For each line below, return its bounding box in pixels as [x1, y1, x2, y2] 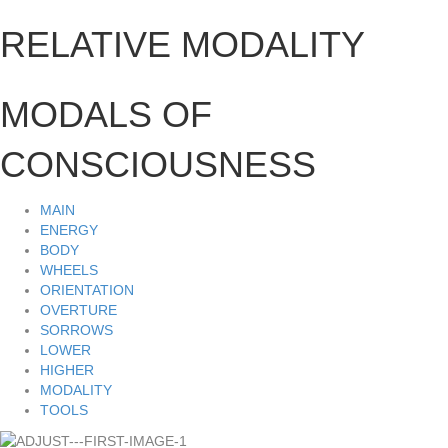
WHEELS [40, 262, 98, 278]
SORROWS [40, 322, 113, 338]
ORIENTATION [40, 282, 134, 298]
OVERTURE [40, 302, 117, 318]
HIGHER [40, 362, 94, 378]
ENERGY [40, 222, 98, 238]
